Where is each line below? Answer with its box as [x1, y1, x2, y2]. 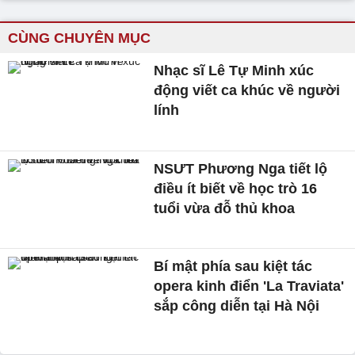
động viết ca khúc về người [154, 82, 341, 98]
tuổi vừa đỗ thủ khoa [154, 200, 296, 216]
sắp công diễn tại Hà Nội [154, 298, 320, 315]
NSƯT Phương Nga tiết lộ [154, 160, 328, 177]
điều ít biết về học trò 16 [154, 180, 318, 197]
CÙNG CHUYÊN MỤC [8, 30, 151, 46]
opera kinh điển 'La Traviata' [154, 278, 345, 295]
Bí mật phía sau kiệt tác [154, 258, 313, 275]
